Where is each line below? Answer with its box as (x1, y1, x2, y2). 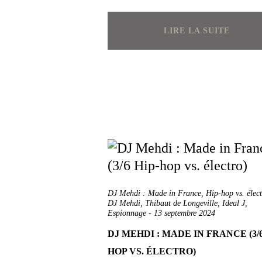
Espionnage (108, 209, 146, 218)
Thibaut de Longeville (145, 199, 218, 208)
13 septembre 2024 (154, 209, 215, 218)
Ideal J (222, 199, 245, 208)
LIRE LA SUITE (163, 26, 230, 35)
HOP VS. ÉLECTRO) (108, 246, 196, 256)
